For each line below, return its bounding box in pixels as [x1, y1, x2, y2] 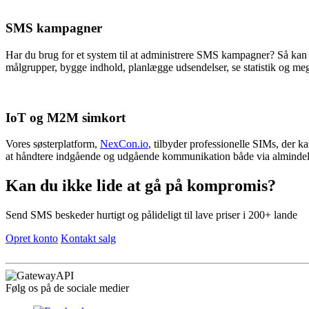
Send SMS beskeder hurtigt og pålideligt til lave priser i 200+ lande [6, 209, 297, 221]
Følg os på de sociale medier [6, 282, 129, 295]
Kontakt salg [61, 232, 116, 245]
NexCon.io [100, 138, 148, 150]
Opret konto [6, 232, 58, 245]
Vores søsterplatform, [6, 138, 100, 150]
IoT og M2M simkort [6, 110, 126, 125]
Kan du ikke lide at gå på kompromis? [6, 177, 276, 195]
